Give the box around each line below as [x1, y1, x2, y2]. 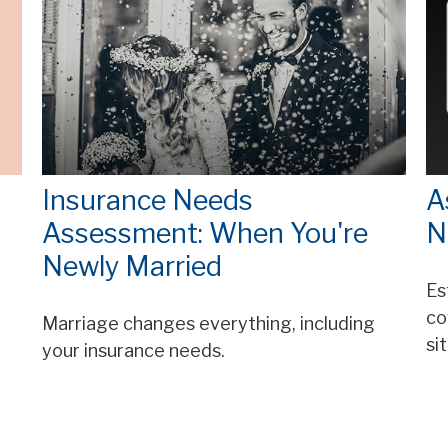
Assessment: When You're [42, 217, 369, 251]
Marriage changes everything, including [42, 313, 376, 335]
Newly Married [42, 250, 223, 284]
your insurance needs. [42, 340, 226, 362]
